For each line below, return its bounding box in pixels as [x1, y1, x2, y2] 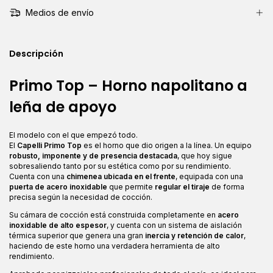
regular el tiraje [155, 182, 210, 192]
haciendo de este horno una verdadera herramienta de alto [9, 241, 220, 251]
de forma [210, 182, 244, 192]
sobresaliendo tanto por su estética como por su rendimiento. [9, 161, 231, 171]
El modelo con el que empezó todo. [9, 130, 138, 140]
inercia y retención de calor [145, 231, 244, 241]
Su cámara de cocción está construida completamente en [9, 210, 218, 220]
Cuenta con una [9, 172, 66, 182]
